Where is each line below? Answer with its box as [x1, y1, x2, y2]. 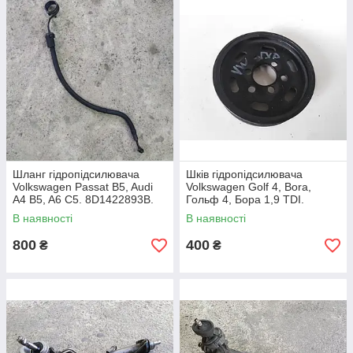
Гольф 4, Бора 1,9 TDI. [186, 193, 304, 206]
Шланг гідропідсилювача [13, 168, 139, 180]
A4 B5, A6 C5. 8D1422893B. [13, 193, 154, 206]
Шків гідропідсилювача [186, 168, 303, 180]
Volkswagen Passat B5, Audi [13, 180, 153, 193]
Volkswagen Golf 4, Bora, [186, 180, 311, 193]
